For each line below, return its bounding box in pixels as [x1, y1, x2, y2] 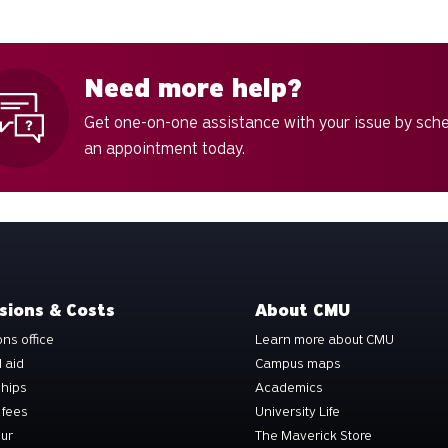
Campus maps [255, 355, 341, 373]
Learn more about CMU [255, 331, 394, 349]
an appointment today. [84, 139, 245, 159]
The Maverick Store [255, 427, 372, 445]
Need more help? [84, 73, 302, 105]
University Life [255, 403, 340, 421]
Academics [255, 379, 323, 397]
